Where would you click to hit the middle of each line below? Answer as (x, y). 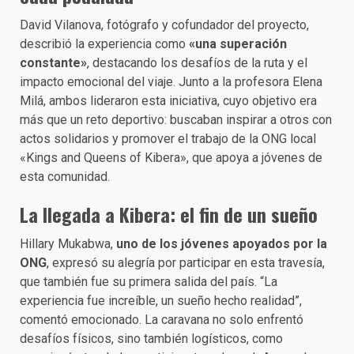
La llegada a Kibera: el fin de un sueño (169, 214)
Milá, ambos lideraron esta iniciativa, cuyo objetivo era (168, 101)
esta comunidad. (65, 177)
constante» (53, 63)
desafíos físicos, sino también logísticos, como (151, 339)
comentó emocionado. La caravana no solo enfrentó (162, 320)
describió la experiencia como (103, 44)
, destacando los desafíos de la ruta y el (197, 63)
